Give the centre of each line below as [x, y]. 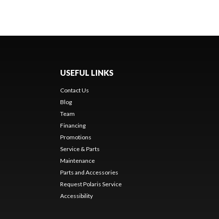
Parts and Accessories [89, 172]
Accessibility [76, 196]
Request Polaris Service [91, 184]
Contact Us [74, 90]
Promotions [76, 137]
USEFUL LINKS [87, 72]
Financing [73, 125]
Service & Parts [80, 149]
